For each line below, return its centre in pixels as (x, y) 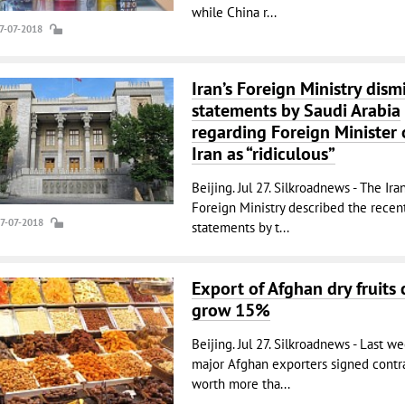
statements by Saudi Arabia (296, 110)
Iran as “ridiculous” (263, 154)
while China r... (234, 12)
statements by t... (240, 227)
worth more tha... (240, 384)
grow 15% (231, 310)
